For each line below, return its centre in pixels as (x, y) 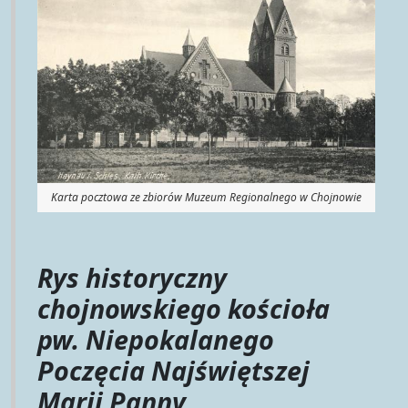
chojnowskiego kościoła (184, 308)
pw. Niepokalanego (156, 339)
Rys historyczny (132, 277)
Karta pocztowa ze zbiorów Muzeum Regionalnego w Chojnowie (206, 198)
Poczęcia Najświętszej (173, 370)
